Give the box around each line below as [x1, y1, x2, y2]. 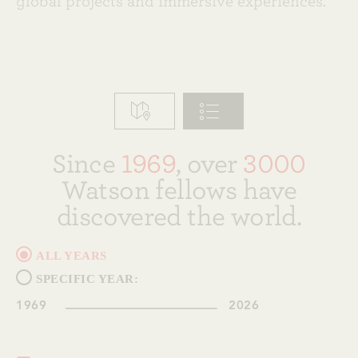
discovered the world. [56, 202, 302, 231]
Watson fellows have [61, 176, 297, 205]
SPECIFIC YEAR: [36, 272, 138, 285]
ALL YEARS [36, 249, 107, 262]
